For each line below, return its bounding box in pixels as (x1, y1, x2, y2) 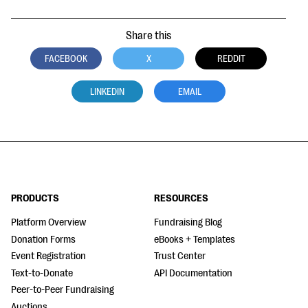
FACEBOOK (45, 53, 87, 64)
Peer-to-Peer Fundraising (11, 284, 114, 296)
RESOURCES (154, 192, 208, 204)
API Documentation (154, 267, 232, 279)
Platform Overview (11, 217, 86, 228)
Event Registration (11, 250, 86, 262)
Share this (126, 30, 171, 42)
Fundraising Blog (154, 217, 222, 228)
